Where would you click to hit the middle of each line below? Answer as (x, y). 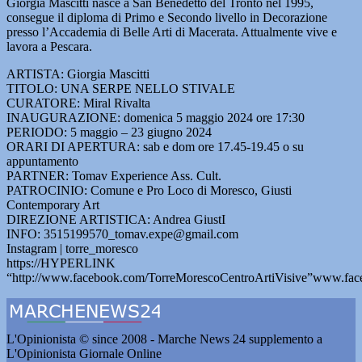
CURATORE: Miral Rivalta (78, 103)
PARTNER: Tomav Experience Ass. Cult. (114, 176)
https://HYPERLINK (61, 263)
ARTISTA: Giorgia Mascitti (78, 74)
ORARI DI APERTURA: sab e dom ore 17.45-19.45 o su (155, 147)
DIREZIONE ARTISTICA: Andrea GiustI (116, 219)
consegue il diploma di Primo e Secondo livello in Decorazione (167, 17)
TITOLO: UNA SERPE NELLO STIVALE (121, 88)
